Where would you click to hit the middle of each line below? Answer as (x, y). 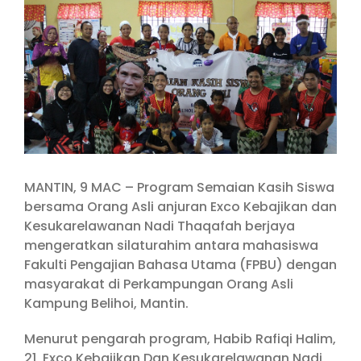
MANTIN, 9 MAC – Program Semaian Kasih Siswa (179, 187)
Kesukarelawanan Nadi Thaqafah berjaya (160, 226)
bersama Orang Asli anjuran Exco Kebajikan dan (180, 206)
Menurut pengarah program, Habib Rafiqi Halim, (180, 338)
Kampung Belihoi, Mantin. (106, 303)
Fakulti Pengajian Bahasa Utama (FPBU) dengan (180, 264)
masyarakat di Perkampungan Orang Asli (159, 284)
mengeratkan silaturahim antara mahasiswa (171, 245)
